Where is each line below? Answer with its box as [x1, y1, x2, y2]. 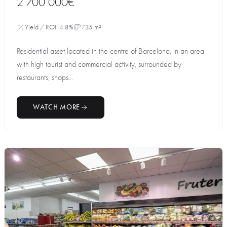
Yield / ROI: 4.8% [25, 23, 73, 31]
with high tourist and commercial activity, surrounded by [17, 60, 181, 69]
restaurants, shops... [17, 73, 73, 82]
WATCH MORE [33, 103, 80, 111]
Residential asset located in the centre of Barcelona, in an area [17, 47, 204, 56]
